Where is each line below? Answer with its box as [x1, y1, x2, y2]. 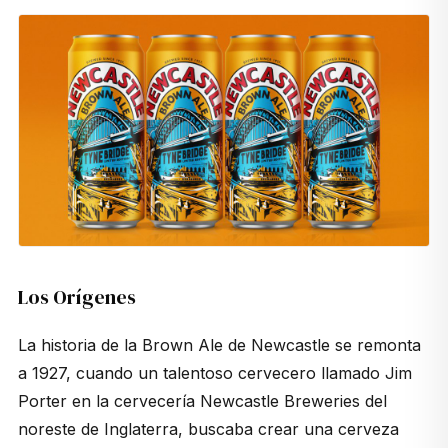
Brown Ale [141, 335, 223, 356]
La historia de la [17, 335, 142, 356]
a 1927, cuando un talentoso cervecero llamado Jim [17, 363, 412, 384]
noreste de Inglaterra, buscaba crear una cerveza [17, 419, 399, 440]
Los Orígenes [17, 283, 136, 312]
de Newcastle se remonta [222, 335, 421, 356]
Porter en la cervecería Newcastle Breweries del [17, 391, 387, 412]
